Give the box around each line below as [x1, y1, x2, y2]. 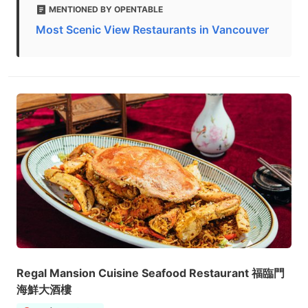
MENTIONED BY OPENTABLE [49, 4, 163, 14]
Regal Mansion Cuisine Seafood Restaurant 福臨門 [16, 266, 285, 280]
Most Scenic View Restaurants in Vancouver [36, 23, 269, 36]
